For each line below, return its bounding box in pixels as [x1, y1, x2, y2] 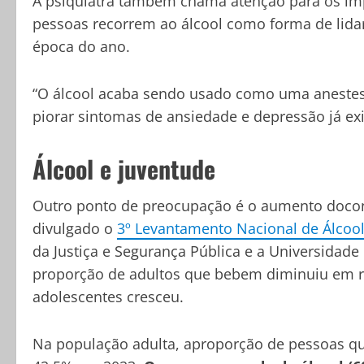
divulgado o [32, 219, 117, 238]
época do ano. [32, 37, 130, 56]
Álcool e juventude [32, 150, 215, 187]
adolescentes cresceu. [32, 287, 184, 306]
